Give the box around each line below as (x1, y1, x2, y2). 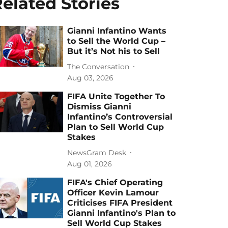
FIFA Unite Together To (67, 92, 165, 101)
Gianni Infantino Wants (67, 26, 167, 36)
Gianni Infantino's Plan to (67, 208, 176, 218)
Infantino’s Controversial (67, 112, 173, 122)
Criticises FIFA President (67, 198, 173, 208)
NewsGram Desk (67, 148, 127, 157)
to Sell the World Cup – (67, 36, 166, 46)
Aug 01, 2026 (67, 159, 112, 168)
